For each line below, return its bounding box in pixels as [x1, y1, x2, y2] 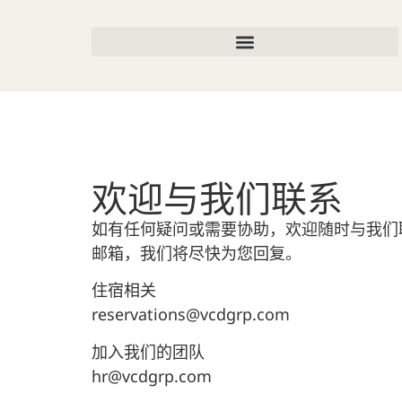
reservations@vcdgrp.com [92, 303, 290, 326]
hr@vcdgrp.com [92, 364, 212, 387]
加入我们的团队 [92, 340, 209, 363]
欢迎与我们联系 [92, 177, 343, 221]
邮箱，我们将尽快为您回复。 [92, 242, 301, 264]
